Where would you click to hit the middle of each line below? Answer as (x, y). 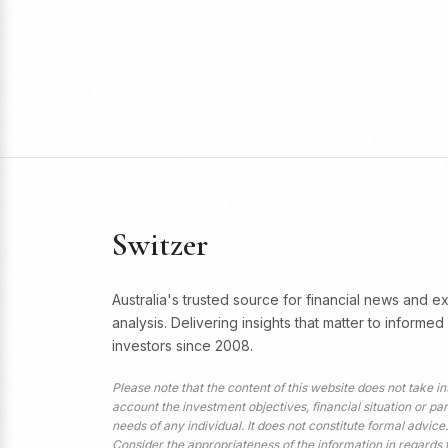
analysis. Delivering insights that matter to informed (278, 322)
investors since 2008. (182, 345)
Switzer (160, 244)
